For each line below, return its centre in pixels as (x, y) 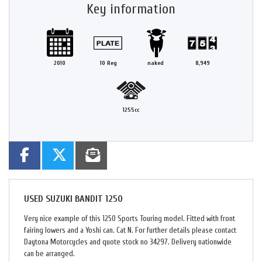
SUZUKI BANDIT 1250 (83, 199)
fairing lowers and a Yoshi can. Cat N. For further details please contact (130, 230)
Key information (131, 9)
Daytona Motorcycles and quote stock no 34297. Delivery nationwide (128, 242)
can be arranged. (49, 254)
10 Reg (108, 63)
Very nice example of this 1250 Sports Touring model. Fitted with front (130, 219)
